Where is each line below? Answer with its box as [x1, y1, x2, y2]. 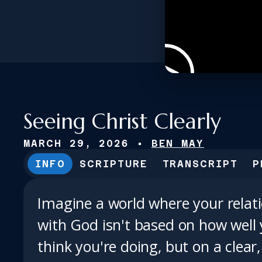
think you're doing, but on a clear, [37, 236, 261, 257]
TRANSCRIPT [162, 158, 238, 170]
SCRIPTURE [80, 158, 148, 170]
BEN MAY [151, 137, 205, 150]
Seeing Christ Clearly [23, 108, 222, 135]
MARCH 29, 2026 [23, 137, 129, 150]
